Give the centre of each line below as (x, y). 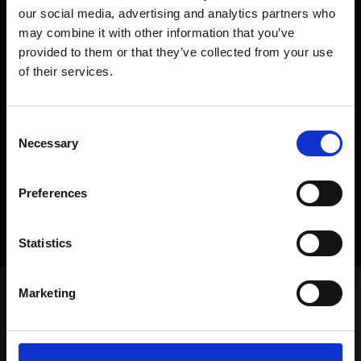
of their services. (66, 71)
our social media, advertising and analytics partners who (177, 13)
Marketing (47, 293)
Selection (30, 146)
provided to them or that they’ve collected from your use (176, 52)
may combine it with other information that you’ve (157, 33)
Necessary (48, 143)
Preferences (53, 193)
